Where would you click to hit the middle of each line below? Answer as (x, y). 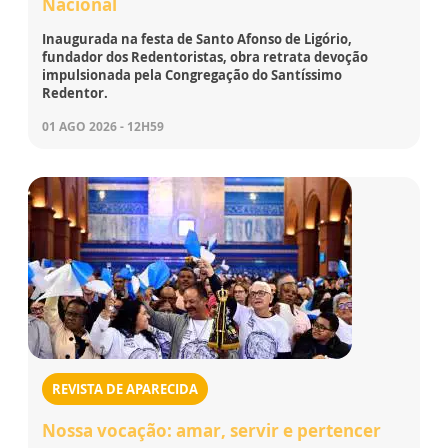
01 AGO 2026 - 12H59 (103, 126)
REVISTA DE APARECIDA (125, 388)
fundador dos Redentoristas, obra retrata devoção (205, 56)
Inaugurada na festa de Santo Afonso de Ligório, (197, 38)
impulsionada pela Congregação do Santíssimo (192, 74)
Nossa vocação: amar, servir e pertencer (211, 430)
